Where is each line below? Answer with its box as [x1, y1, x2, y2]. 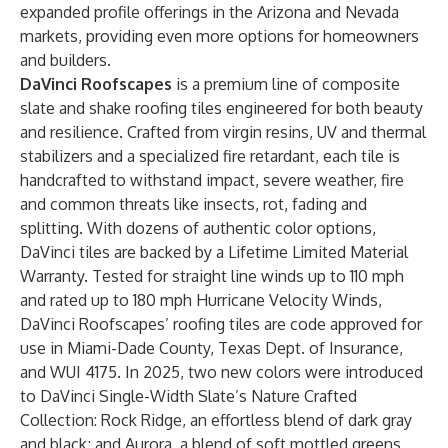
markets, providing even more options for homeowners [20, 26, 419, 46]
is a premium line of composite [176, 74, 400, 94]
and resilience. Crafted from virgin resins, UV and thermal [20, 122, 426, 142]
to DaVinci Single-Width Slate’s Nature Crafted [20, 386, 357, 406]
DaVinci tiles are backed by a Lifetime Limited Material [20, 242, 408, 262]
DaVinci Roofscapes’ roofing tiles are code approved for [20, 314, 422, 334]
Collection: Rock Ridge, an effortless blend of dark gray [20, 410, 412, 430]
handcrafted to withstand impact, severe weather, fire [20, 170, 404, 190]
